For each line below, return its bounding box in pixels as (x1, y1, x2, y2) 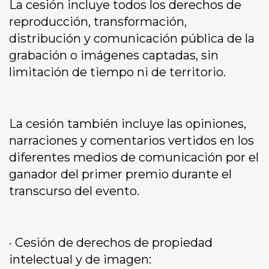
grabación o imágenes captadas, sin (9, 48, 219, 63)
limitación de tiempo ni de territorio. (9, 65, 226, 80)
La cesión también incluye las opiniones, (9, 116, 246, 131)
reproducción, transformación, (9, 14, 187, 29)
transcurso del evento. (9, 184, 139, 199)
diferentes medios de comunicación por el (9, 150, 259, 165)
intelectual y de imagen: (9, 252, 151, 267)
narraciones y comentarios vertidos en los (9, 133, 254, 148)
